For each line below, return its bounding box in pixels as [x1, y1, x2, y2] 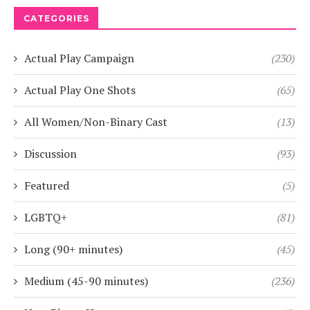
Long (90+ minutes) [24, 241, 122, 257]
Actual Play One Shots [24, 82, 136, 98]
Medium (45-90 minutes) [24, 273, 148, 289]
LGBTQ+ [24, 209, 67, 225]
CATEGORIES [24, 12, 89, 24]
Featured [24, 177, 69, 193]
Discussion [24, 145, 77, 161]
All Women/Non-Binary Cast [24, 113, 167, 129]
